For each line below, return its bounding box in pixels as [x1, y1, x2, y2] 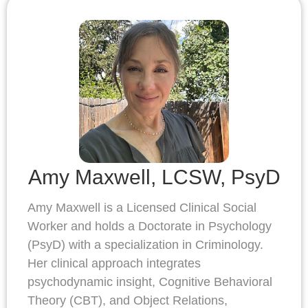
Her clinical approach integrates [27, 256, 201, 271]
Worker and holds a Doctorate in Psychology [27, 219, 272, 234]
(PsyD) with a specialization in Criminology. [27, 238, 263, 252]
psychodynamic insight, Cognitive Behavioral [27, 275, 272, 289]
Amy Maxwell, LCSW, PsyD [27, 166, 280, 189]
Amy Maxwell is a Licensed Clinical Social [27, 201, 256, 215]
